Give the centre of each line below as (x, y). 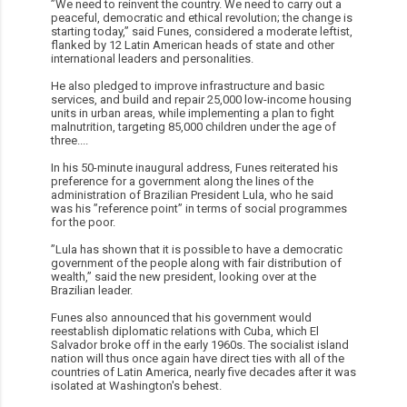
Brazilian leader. (92, 290)
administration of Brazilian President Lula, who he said (192, 194)
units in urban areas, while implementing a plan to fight (193, 113)
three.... (69, 140)
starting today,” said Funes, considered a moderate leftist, (202, 31)
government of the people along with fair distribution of (196, 263)
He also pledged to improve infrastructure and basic (188, 85)
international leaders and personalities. (152, 58)
